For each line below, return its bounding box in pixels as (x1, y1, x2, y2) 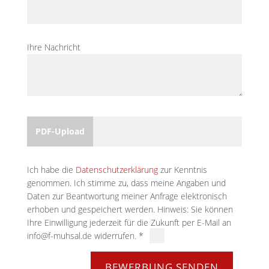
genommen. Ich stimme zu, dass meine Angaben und (26, 177, 226, 189)
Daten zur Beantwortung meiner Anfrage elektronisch (26, 190, 227, 202)
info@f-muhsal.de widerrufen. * (26, 230, 144, 242)
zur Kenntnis (157, 164, 207, 176)
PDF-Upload (35, 125, 85, 138)
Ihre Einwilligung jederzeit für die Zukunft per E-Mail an (26, 217, 231, 229)
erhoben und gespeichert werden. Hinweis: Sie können (26, 204, 233, 216)
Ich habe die (26, 164, 76, 176)
